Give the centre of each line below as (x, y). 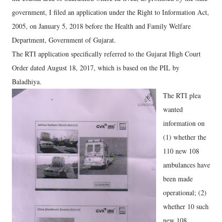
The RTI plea (182, 95)
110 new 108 (181, 151)
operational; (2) (185, 193)
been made (178, 179)
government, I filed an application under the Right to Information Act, (111, 12)
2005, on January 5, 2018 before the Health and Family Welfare (101, 26)
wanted (173, 109)
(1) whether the (185, 137)
